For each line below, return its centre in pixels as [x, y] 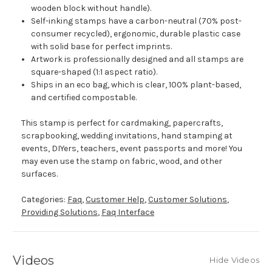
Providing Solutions [59, 212]
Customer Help [115, 200]
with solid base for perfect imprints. [102, 47]
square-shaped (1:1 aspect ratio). [94, 72]
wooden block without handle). [91, 8]
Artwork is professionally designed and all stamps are [138, 59]
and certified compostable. [84, 98]
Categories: [44, 200]
